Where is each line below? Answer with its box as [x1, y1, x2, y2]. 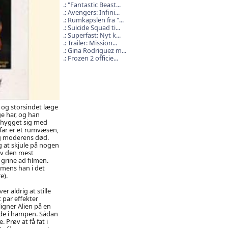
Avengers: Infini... [67, 8, 120, 17]
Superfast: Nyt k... [67, 31, 121, 40]
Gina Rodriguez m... [67, 46, 126, 55]
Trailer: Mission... [67, 38, 117, 47]
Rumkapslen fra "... [67, 15, 124, 24]
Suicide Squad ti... [67, 23, 120, 32]
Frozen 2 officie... [67, 53, 118, 63]
